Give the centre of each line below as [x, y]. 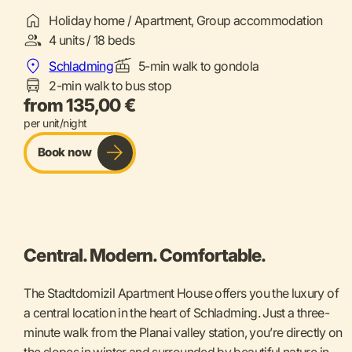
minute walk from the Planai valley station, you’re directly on [183, 332]
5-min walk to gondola [199, 66]
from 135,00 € [79, 105]
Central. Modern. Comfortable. [145, 255]
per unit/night [55, 123]
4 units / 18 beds [92, 40]
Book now [64, 152]
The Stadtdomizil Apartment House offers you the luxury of [181, 293]
